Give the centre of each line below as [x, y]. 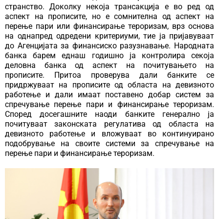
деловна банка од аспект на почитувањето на [109, 66]
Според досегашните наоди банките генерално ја [109, 114]
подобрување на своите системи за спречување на [109, 144]
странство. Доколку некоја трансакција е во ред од [109, 7]
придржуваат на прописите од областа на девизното [109, 85]
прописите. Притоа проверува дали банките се [109, 75]
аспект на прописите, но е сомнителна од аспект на [109, 17]
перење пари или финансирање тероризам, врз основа [109, 26]
